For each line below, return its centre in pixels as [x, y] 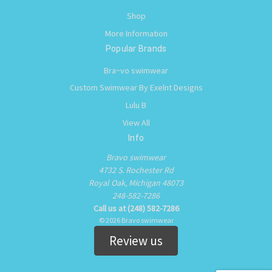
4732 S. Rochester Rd [136, 170]
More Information [136, 33]
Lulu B [136, 105]
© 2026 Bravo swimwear [136, 220]
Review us [136, 241]
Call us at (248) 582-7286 [136, 209]
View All [136, 123]
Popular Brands [136, 48]
